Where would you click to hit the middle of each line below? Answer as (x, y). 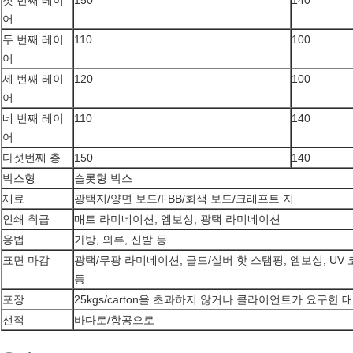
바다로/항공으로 (114, 320)
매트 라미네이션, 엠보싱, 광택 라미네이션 (177, 219)
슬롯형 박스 (103, 178)
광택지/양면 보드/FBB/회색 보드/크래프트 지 (184, 199)
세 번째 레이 (33, 79)
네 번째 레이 (33, 119)
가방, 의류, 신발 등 (121, 240)
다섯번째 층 (32, 158)
